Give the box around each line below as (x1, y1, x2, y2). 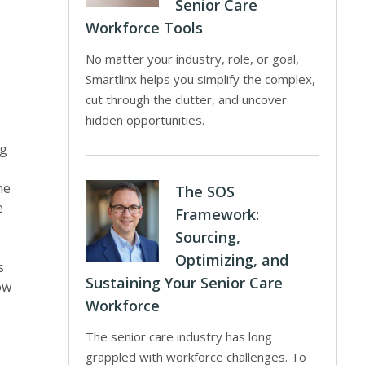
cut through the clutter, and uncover (86, 91, 288, 108)
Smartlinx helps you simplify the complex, (86, 71, 316, 87)
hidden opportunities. (86, 112, 205, 128)
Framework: (175, 204, 260, 224)
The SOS (175, 182, 235, 201)
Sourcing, (175, 227, 241, 247)
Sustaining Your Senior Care (86, 273, 284, 292)
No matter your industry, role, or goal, (86, 51, 300, 67)
